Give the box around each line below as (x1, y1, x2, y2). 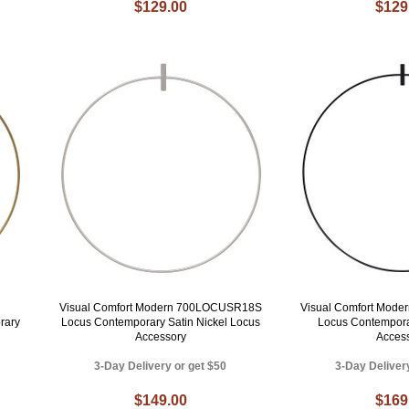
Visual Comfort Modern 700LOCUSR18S (58, 301, 262, 315)
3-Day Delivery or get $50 (94, 360, 227, 373)
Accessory (134, 330, 186, 344)
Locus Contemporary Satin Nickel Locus (60, 316, 260, 330)
